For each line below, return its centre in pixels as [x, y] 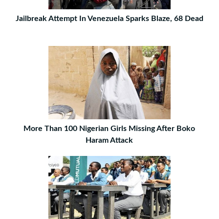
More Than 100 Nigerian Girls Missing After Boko [109, 129]
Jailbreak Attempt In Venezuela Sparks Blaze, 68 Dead [109, 19]
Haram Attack [109, 141]
